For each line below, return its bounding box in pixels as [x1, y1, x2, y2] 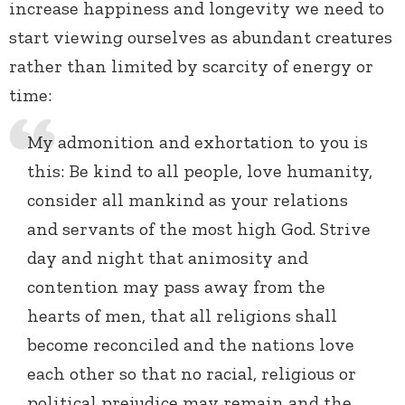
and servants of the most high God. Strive [27, 218, 371, 240]
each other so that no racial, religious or [27, 363, 356, 385]
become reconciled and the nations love [27, 334, 354, 356]
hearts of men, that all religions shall [27, 305, 337, 327]
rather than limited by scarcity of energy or [9, 55, 373, 78]
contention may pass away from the [27, 276, 325, 298]
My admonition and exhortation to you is [27, 131, 368, 154]
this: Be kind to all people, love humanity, [27, 160, 372, 183]
